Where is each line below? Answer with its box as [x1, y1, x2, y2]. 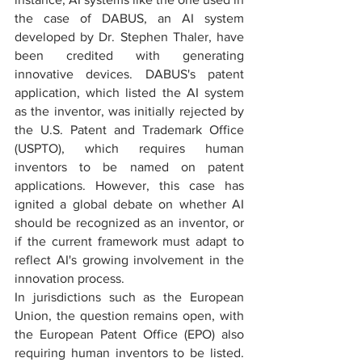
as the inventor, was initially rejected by [15, 104, 244, 118]
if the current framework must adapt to [15, 234, 244, 248]
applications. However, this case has [15, 179, 244, 192]
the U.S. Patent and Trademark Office [15, 123, 244, 137]
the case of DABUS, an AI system [15, 11, 244, 25]
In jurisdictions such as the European [15, 290, 244, 304]
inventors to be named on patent [15, 160, 244, 174]
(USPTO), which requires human [15, 141, 244, 155]
